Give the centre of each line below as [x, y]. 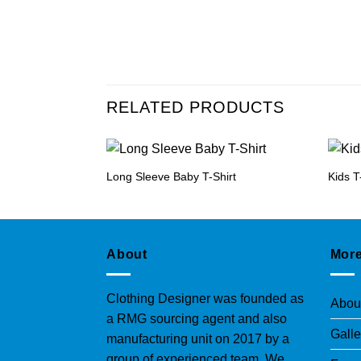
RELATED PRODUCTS [195, 108]
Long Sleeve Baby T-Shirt [171, 177]
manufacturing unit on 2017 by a [198, 338]
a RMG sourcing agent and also [197, 318]
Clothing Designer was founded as [205, 298]
